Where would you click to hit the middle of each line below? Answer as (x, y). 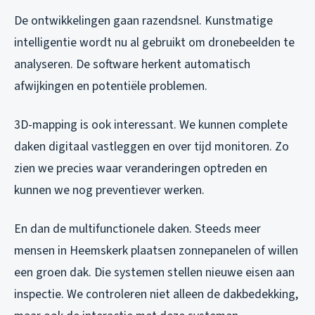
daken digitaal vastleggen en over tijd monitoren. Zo (152, 147)
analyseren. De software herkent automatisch (132, 65)
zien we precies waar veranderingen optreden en (141, 169)
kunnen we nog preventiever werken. (109, 191)
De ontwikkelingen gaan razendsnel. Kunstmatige (143, 21)
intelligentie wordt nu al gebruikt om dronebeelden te (154, 43)
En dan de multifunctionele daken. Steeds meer (137, 229)
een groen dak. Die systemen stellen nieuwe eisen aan (154, 273)
